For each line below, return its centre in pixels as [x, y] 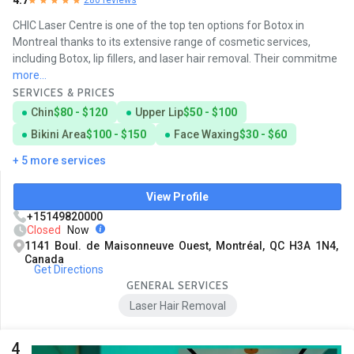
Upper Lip [159, 112]
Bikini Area [58, 134]
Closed [44, 230]
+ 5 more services [59, 160]
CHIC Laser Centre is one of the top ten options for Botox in [158, 25]
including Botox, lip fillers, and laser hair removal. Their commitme [175, 58]
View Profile [177, 196]
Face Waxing [207, 134]
